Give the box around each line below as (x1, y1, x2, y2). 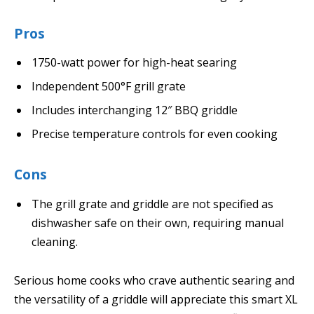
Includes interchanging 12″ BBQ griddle (32, 102, 238, 118)
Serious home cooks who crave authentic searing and (14, 273, 294, 289)
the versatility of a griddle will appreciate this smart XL (14, 292, 298, 308)
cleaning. (32, 233, 78, 250)
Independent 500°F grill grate (32, 78, 186, 95)
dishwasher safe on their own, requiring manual (32, 214, 284, 231)
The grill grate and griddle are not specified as (32, 196, 273, 212)
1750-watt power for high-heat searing (32, 55, 237, 71)
